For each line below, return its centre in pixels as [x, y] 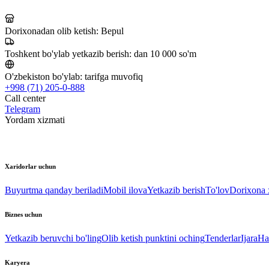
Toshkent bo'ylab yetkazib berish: [69, 54]
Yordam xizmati [35, 120]
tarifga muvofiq [114, 77]
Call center [25, 98]
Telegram [23, 109]
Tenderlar [223, 238]
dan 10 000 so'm [165, 54]
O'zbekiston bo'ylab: [45, 77]
